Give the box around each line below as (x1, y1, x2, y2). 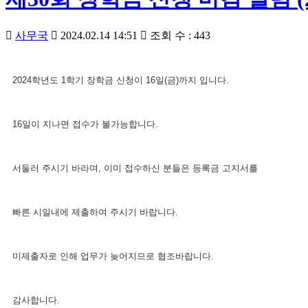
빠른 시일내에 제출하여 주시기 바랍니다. (12, 207, 178, 218)
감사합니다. (12, 295, 60, 306)
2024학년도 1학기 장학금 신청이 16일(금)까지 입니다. (12, 75, 229, 86)
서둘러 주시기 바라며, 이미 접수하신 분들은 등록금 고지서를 (12, 163, 261, 174)
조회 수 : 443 (147, 30, 210, 42)
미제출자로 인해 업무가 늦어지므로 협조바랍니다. (12, 251, 214, 262)
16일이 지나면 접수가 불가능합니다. (12, 119, 158, 130)
